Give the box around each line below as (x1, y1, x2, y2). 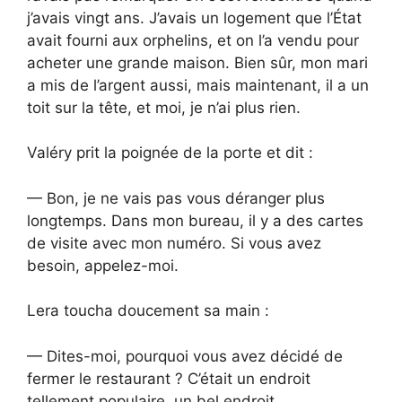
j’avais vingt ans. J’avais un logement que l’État (27, 8, 362, 27)
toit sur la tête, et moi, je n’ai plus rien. (27, 98, 301, 117)
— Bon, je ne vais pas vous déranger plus (27, 188, 325, 207)
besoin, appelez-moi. (27, 256, 179, 275)
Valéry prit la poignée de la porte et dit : (27, 144, 313, 162)
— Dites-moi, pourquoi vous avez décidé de (27, 346, 343, 365)
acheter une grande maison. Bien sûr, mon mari (27, 53, 368, 72)
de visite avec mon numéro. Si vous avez (27, 233, 321, 252)
